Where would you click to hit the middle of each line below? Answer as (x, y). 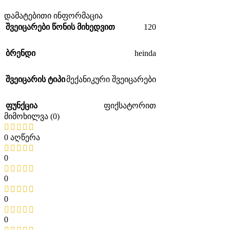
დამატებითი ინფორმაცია (53, 16)
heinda (145, 53)
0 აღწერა (22, 138)
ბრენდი (21, 53)
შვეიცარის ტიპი (35, 80)
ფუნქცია (22, 106)
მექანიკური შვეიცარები (111, 80)
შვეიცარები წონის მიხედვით (60, 27)
